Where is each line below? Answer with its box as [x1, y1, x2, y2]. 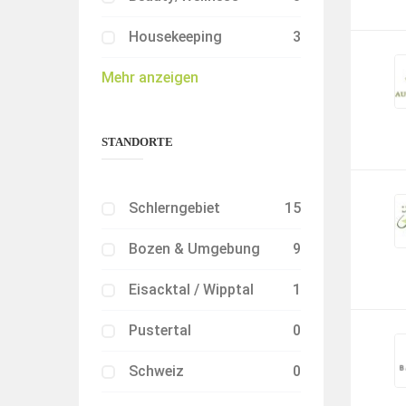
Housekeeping [129, 28, 222, 45]
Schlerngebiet [129, 199, 220, 217]
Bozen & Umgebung [129, 240, 260, 257]
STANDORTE [101, 135, 173, 149]
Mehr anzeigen [101, 69, 198, 86]
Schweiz [129, 362, 184, 380]
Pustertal [129, 322, 191, 339]
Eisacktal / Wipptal [129, 281, 254, 298]
